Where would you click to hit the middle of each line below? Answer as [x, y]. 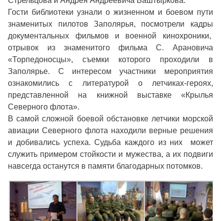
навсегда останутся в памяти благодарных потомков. [107, 166]
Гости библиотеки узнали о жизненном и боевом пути [110, 12]
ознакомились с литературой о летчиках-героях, [110, 83]
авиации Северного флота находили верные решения [110, 131]
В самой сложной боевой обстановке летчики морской [110, 119]
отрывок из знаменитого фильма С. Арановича [110, 48]
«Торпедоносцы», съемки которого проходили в [110, 60]
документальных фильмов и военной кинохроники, [110, 36]
